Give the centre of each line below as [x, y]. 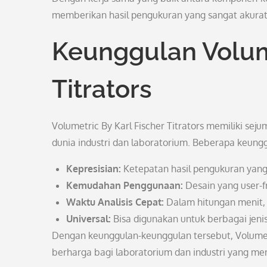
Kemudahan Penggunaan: [125, 185]
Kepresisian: [94, 169]
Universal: [89, 219]
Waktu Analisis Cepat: [115, 202]
